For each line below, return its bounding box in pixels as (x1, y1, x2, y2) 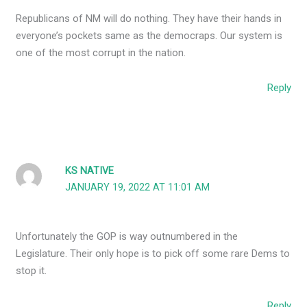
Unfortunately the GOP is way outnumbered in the (16, 230, 238, 243)
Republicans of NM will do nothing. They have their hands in (16, 12, 282, 25)
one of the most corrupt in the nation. (16, 46, 186, 59)
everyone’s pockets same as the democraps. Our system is (16, 29, 283, 42)
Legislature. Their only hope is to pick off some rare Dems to (16, 247, 291, 260)
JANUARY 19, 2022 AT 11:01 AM (65, 182, 210, 194)
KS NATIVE (65, 165, 114, 177)
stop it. (16, 264, 47, 277)
